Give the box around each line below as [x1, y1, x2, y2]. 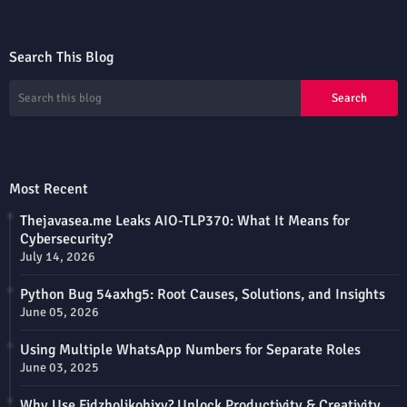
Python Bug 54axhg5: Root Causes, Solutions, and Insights [20, 285, 385, 304]
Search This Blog [9, 48, 114, 67]
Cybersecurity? [20, 230, 113, 249]
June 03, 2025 [20, 360, 99, 376]
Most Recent [9, 180, 88, 199]
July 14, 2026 [20, 249, 95, 265]
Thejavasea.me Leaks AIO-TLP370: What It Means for [20, 212, 350, 231]
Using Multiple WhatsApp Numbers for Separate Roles [20, 341, 361, 360]
